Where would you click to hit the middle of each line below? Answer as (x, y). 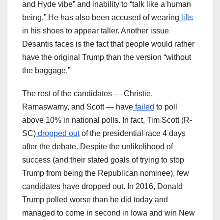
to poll (166, 107)
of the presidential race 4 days (133, 134)
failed (144, 107)
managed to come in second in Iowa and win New (109, 213)
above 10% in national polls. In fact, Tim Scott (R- (107, 120)
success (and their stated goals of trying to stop (103, 160)
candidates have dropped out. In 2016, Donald (102, 187)
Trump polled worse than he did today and (95, 200)
